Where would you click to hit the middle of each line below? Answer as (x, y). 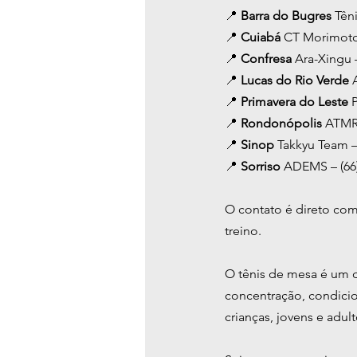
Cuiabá (262, 37)
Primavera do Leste (296, 102)
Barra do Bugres (288, 16)
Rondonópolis (283, 124)
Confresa (268, 59)
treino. (243, 231)
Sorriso (262, 167)
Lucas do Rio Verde (296, 80)
